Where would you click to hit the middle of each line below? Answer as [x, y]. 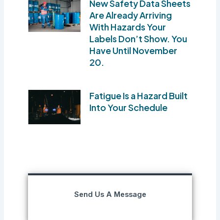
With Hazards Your [128, 27]
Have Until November [134, 50]
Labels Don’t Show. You [138, 38]
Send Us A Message [110, 195]
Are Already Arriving [131, 15]
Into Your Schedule [129, 107]
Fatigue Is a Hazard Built [139, 95]
